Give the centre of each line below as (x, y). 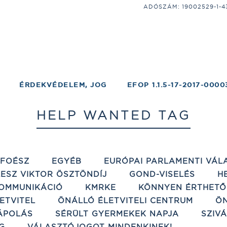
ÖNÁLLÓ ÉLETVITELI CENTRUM (125, 200)
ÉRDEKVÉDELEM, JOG (63, 85)
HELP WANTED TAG (113, 115)
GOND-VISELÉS (162, 174)
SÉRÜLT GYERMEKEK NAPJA (117, 214)
